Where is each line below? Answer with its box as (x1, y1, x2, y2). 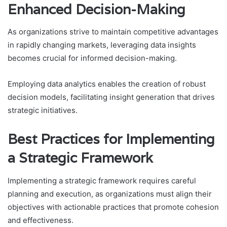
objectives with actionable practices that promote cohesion (8, 202, 219, 212)
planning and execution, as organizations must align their (8, 188, 212, 199)
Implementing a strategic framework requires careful (8, 175, 196, 185)
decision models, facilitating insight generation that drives (8, 92, 215, 102)
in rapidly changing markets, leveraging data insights (8, 40, 196, 50)
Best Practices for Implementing (8, 130, 215, 148)
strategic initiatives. (8, 105, 78, 116)
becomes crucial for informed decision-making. (8, 53, 177, 63)
